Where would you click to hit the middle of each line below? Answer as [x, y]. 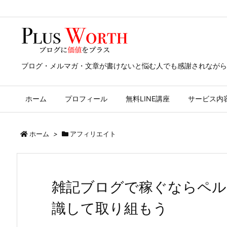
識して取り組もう [110, 208]
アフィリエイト [93, 134]
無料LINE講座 [148, 99]
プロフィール [86, 99]
